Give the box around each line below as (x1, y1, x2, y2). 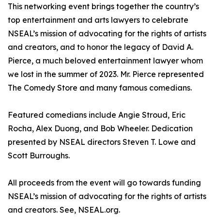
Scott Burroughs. (8, 151, 70, 161)
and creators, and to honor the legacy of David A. (8, 42, 193, 52)
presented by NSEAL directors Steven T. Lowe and (8, 137, 196, 147)
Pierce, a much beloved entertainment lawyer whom (8, 56, 203, 66)
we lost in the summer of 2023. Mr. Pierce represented (8, 69, 204, 79)
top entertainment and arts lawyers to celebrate (8, 15, 188, 25)
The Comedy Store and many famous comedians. (8, 83, 192, 93)
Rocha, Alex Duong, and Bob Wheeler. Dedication (8, 124, 193, 134)
